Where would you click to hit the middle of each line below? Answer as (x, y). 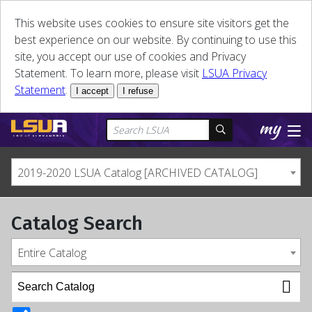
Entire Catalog (52, 253)
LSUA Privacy (234, 73)
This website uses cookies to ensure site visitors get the (152, 23)
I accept (92, 91)
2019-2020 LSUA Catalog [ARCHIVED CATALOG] (138, 173)
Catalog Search (77, 223)
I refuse (138, 91)
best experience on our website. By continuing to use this (156, 40)
